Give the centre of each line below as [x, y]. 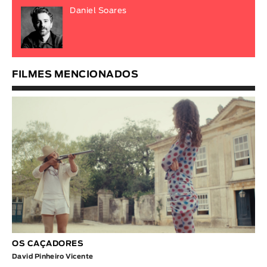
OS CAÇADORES [48, 244]
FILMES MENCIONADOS [75, 74]
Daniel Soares [98, 11]
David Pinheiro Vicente [53, 257]
